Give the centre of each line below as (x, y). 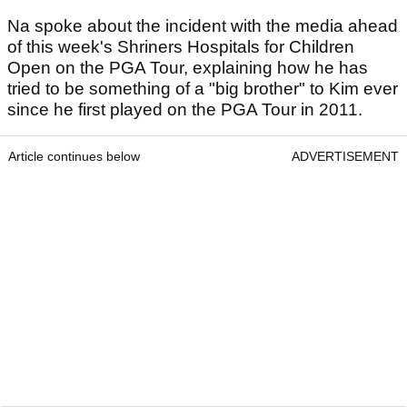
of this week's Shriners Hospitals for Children (181, 47)
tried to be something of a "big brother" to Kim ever (203, 89)
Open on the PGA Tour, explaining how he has (188, 68)
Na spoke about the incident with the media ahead (203, 26)
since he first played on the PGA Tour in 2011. (187, 110)
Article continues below (74, 157)
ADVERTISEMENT (345, 157)
